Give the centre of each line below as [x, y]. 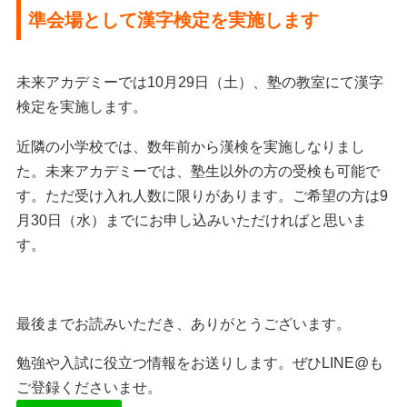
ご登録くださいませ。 [89, 388]
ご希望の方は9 [340, 195]
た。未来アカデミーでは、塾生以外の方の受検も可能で [198, 171]
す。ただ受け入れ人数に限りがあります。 [154, 195]
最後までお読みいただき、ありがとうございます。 [183, 323]
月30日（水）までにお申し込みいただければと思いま [191, 220]
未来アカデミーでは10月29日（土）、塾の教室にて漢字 [199, 83]
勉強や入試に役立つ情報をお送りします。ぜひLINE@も [199, 363]
